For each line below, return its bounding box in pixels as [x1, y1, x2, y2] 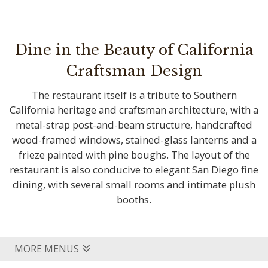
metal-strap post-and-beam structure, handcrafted [16, 118, 252, 132]
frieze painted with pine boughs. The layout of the [18, 148, 250, 162]
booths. [117, 193, 151, 207]
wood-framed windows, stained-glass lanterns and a [11, 133, 257, 147]
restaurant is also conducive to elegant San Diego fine [10, 163, 258, 177]
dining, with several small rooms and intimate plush [13, 178, 255, 192]
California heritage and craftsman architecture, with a [10, 103, 258, 117]
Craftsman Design [66, 62, 202, 80]
